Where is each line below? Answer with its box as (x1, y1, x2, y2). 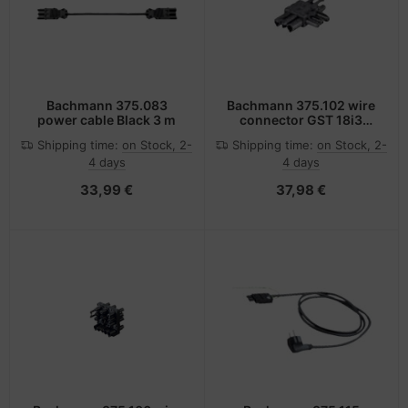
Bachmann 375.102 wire (227, 97, 376, 113)
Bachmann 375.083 (46, 97, 168, 113)
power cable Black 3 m (37, 111, 177, 127)
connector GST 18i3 (240, 111, 363, 127)
